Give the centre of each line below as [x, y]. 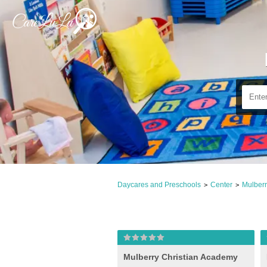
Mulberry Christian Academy [181, 257]
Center [221, 185]
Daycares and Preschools [159, 185]
